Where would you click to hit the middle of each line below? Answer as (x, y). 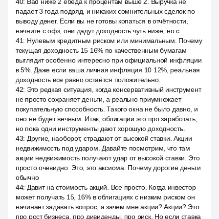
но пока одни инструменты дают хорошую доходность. (100, 129)
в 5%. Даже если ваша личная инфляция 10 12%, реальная (108, 70)
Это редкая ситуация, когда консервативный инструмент (114, 89)
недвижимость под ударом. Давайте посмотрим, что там (103, 148)
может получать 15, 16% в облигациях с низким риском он (105, 197)
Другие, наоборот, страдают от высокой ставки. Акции (109, 138)
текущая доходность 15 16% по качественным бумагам (101, 50)
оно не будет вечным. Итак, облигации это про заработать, (107, 119)
